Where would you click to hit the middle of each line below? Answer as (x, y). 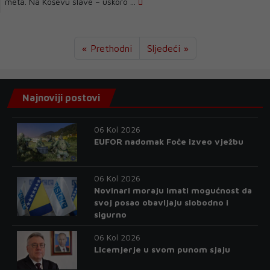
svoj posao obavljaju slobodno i (161, 202)
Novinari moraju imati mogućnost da (173, 190)
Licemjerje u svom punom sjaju (162, 249)
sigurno (110, 214)
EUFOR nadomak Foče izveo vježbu (168, 141)
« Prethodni (107, 48)
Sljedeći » (168, 48)
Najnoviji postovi (61, 98)
